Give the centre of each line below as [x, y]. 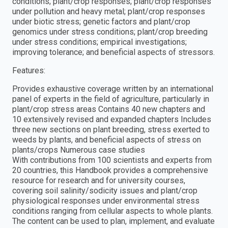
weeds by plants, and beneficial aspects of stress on [107, 139]
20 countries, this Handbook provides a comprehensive [110, 170]
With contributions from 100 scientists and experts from [112, 160]
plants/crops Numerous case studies [79, 150]
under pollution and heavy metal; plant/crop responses [109, 11]
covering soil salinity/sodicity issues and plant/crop [105, 190]
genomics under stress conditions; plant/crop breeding [110, 32]
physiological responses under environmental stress [106, 201]
